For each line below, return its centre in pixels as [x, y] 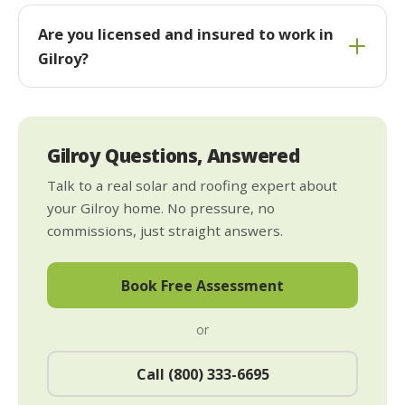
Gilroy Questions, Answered [174, 156]
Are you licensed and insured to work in [185, 34]
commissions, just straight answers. [165, 231]
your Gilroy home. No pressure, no [161, 208]
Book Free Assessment [202, 285]
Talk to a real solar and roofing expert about [192, 186]
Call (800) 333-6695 [202, 374]
